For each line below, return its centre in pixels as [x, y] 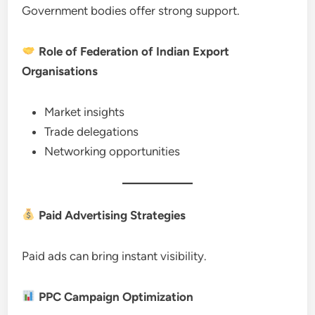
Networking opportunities [112, 151]
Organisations [60, 71]
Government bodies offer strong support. [131, 10]
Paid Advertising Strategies [110, 215]
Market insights [85, 111]
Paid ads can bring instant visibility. [115, 256]
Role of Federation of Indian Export [132, 51]
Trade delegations [92, 131]
